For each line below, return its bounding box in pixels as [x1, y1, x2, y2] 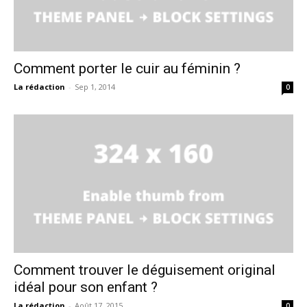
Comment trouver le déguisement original [14, 261, 275, 278]
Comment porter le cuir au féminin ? [14, 60, 241, 77]
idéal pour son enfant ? [14, 278, 158, 295]
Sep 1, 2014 [75, 82, 115, 93]
